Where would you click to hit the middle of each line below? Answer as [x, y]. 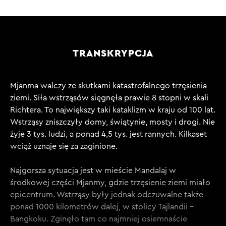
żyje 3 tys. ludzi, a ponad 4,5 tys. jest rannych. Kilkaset [108, 134]
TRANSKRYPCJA [113, 53]
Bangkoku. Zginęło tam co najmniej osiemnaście [99, 219]
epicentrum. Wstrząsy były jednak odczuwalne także [107, 195]
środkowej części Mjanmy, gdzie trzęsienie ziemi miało [110, 183]
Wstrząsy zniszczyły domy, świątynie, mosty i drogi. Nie [112, 122]
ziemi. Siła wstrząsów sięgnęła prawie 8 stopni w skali [109, 98]
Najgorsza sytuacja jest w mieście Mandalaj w [93, 171]
